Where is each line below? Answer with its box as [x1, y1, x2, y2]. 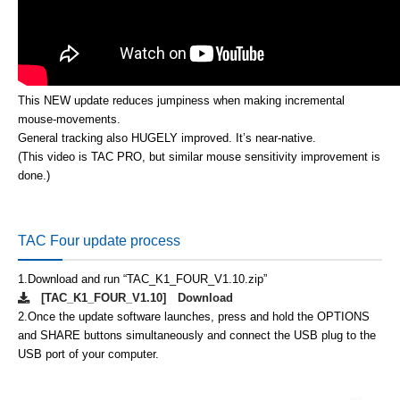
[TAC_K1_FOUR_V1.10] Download [29, 291, 233, 304]
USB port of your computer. [18, 347, 159, 361]
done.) [18, 169, 50, 182]
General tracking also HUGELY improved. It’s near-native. [18, 131, 316, 145]
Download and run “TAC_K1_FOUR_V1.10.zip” [28, 272, 267, 286]
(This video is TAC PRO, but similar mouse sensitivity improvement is [18, 150, 380, 163]
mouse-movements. [18, 112, 121, 126]
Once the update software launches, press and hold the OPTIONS [28, 310, 370, 323]
